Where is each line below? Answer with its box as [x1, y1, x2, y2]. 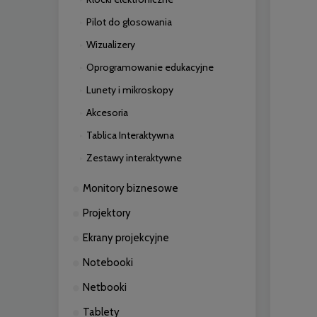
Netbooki [83, 281, 127, 294]
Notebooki [83, 256, 133, 269]
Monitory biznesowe [83, 182, 178, 195]
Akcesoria [86, 106, 128, 119]
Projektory [83, 207, 131, 219]
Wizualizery [86, 38, 135, 51]
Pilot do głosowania [86, 16, 172, 28]
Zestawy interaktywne [86, 151, 182, 164]
